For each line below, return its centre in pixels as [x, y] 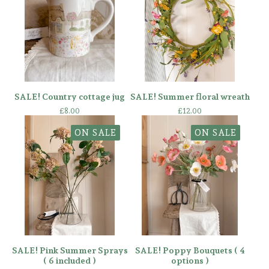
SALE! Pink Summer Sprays [70, 250]
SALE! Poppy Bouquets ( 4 [190, 250]
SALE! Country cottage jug [70, 97]
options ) [190, 261]
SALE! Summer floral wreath [190, 97]
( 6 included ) [70, 261]
